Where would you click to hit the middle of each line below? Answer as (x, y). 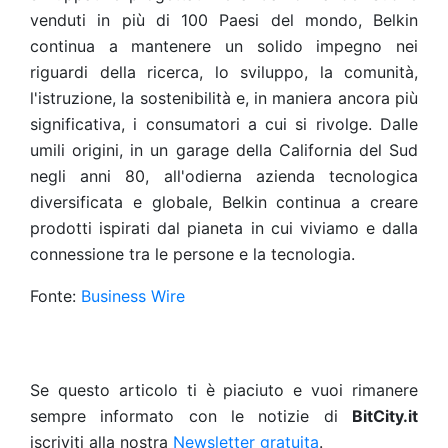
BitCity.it (385, 416)
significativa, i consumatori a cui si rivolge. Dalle (224, 124)
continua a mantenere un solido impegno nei (224, 46)
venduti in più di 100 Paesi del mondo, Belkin (224, 20)
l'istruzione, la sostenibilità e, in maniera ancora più (224, 98)
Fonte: (55, 296)
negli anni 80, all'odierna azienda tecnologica (224, 176)
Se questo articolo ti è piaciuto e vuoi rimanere (224, 390)
